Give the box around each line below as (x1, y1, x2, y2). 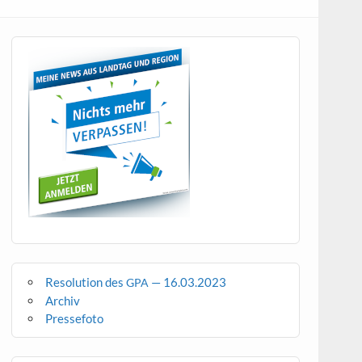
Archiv (45, 293, 81, 308)
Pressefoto (45, 310, 104, 326)
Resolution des (45, 274, 127, 289)
